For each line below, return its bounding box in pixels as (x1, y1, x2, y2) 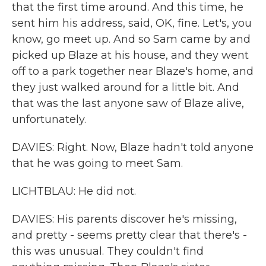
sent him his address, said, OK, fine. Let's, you (12, 17, 252, 30)
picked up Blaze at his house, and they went (12, 49, 249, 62)
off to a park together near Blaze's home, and (12, 65, 254, 78)
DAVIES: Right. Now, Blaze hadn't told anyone (12, 141, 254, 154)
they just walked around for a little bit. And (12, 81, 239, 94)
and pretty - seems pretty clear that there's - (12, 229, 247, 242)
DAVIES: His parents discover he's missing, (12, 213, 237, 226)
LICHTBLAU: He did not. (12, 185, 136, 198)
